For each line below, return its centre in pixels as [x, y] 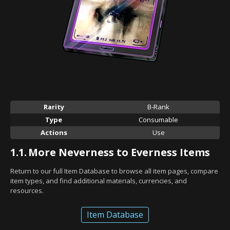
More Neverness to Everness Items [119, 152]
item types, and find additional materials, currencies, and [99, 180]
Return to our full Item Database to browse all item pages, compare [114, 171]
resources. [27, 190]
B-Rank [158, 107]
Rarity [54, 107]
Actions [54, 132]
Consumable [158, 119]
